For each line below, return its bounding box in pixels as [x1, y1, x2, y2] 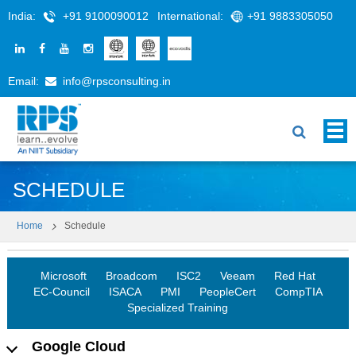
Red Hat [273, 269, 315, 283]
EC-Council [33, 285, 90, 299]
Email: [8, 75, 42, 87]
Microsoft [40, 269, 87, 283]
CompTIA [274, 285, 323, 299]
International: [157, 10, 226, 22]
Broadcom [105, 269, 157, 283]
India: [8, 10, 39, 22]
